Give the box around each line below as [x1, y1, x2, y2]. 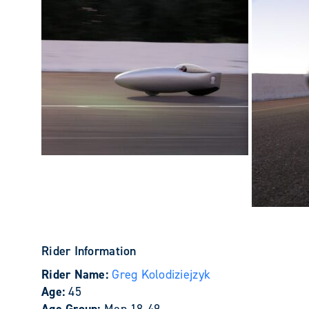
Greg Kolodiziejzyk [112, 266, 211, 283]
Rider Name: [41, 266, 112, 283]
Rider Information [41, 243, 137, 259]
